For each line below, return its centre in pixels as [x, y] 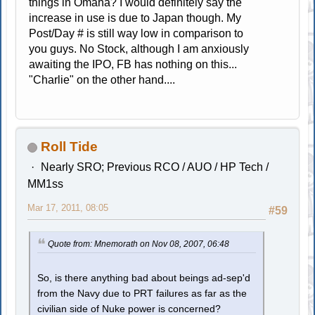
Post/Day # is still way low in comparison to [136, 34]
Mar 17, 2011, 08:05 [68, 208]
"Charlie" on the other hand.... [102, 80]
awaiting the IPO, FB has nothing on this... [133, 65]
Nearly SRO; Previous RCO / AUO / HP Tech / [154, 167]
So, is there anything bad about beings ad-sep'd [144, 278]
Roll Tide [70, 147]
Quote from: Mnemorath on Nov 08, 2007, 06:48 [139, 244]
